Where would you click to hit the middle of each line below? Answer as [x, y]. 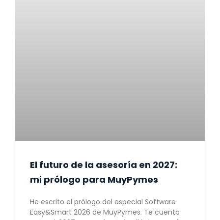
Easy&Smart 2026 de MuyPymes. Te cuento [105, 212]
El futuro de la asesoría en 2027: [104, 165]
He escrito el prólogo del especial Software [103, 202]
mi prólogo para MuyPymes [94, 180]
